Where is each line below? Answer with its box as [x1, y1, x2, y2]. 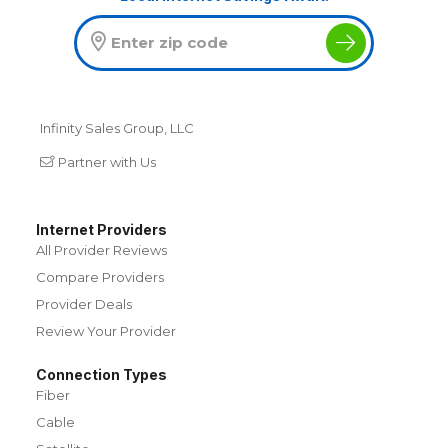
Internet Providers [36, 220, 167, 238]
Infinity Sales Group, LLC [40, 119, 194, 136]
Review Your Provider [36, 322, 176, 339]
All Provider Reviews [36, 241, 167, 258]
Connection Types [36, 365, 167, 383]
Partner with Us [58, 153, 156, 170]
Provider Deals [36, 295, 132, 312]
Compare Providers [36, 268, 164, 285]
